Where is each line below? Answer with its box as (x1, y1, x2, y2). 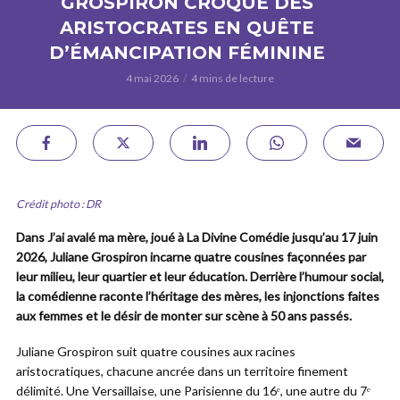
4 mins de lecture (191, 71, 274, 85)
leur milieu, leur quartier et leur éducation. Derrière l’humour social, (16, 269, 384, 284)
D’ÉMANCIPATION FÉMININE (48, 42, 325, 63)
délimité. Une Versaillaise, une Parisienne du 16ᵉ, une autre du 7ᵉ (16, 383, 371, 398)
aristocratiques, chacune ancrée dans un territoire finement (16, 363, 348, 379)
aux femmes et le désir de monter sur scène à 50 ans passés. (16, 308, 352, 323)
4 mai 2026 (126, 71, 179, 85)
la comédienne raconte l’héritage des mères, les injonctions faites (16, 288, 379, 304)
